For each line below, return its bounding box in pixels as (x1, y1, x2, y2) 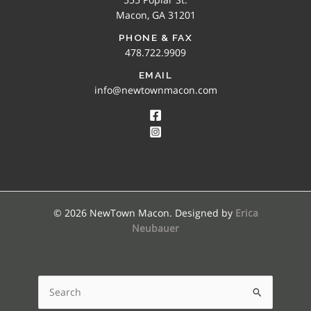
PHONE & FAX (118, 31, 193, 43)
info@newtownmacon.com (94, 83, 217, 96)
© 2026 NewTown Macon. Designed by (53, 205, 235, 219)
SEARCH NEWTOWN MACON (68, 243, 243, 262)
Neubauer (132, 221, 179, 235)
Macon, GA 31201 (115, 8, 196, 22)
